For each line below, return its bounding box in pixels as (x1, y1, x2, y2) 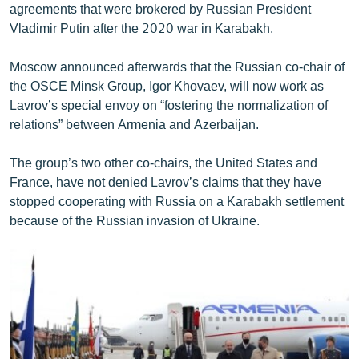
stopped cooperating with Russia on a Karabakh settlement (10, 192, 344, 208)
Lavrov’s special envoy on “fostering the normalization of (10, 96, 328, 112)
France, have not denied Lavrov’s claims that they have (10, 173, 321, 189)
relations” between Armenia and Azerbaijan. (10, 115, 259, 131)
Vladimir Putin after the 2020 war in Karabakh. (10, 19, 273, 35)
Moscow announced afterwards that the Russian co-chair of (10, 58, 345, 74)
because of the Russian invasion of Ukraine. (10, 212, 260, 228)
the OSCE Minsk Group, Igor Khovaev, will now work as (10, 77, 324, 93)
